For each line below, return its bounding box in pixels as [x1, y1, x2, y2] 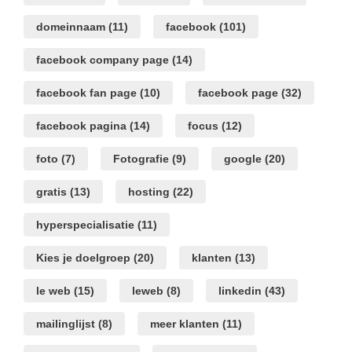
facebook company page [36, 53, 169, 67]
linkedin [218, 284, 262, 298]
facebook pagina [36, 119, 126, 133]
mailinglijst [36, 317, 95, 331]
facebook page [198, 86, 278, 100]
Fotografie [113, 152, 169, 166]
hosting [128, 185, 170, 199]
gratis [36, 185, 67, 199]
